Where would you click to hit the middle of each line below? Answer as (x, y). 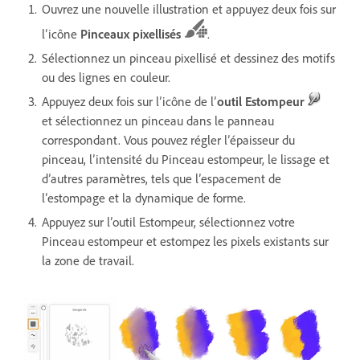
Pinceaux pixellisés (131, 33)
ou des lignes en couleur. (106, 77)
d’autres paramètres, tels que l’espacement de (162, 178)
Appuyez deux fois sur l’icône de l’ (129, 101)
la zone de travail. (88, 260)
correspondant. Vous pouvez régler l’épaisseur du (168, 139)
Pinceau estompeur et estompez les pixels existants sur (185, 241)
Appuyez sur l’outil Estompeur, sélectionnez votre (168, 221)
